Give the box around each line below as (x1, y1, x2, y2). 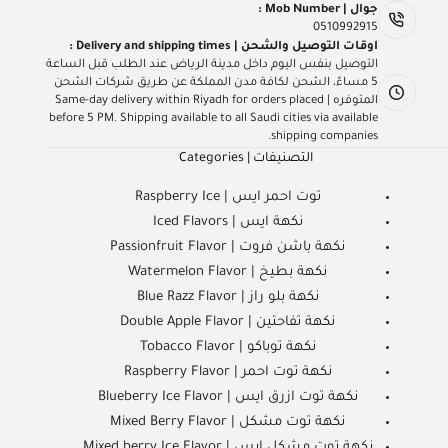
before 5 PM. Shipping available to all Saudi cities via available (49, 112, 378, 126)
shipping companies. (271, 130, 378, 144)
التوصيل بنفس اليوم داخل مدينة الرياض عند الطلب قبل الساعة (46, 58, 378, 72)
